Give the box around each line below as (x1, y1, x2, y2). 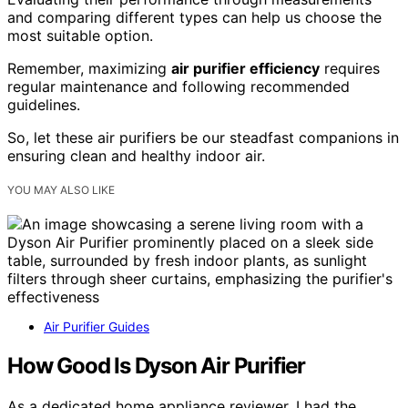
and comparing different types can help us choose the (7, 7, 382, 26)
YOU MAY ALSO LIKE (7, 182, 115, 197)
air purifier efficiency (171, 58, 320, 77)
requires (320, 58, 380, 77)
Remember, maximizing (7, 58, 171, 77)
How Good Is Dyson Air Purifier (7, 352, 305, 379)
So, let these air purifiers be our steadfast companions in (7, 127, 399, 147)
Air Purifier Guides (44, 319, 149, 334)
